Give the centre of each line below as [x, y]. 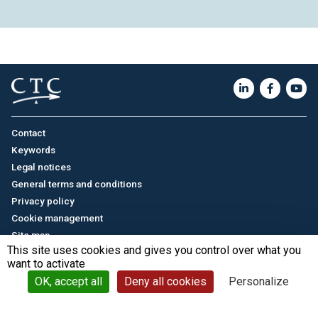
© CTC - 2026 [281, 276]
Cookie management [57, 218]
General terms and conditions [77, 183]
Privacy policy [43, 201]
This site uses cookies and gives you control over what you [154, 250]
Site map [31, 235]
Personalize [258, 281]
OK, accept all [68, 281]
